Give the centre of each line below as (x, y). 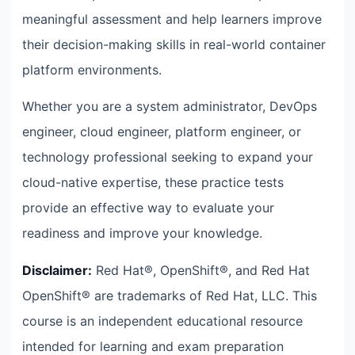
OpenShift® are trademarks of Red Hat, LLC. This (170, 295)
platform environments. (92, 69)
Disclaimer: (57, 270)
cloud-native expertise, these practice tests (153, 183)
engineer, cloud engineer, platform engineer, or (162, 132)
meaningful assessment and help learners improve (172, 19)
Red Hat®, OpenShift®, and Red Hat (201, 270)
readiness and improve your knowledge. (142, 233)
